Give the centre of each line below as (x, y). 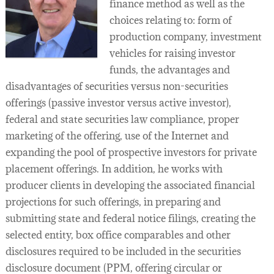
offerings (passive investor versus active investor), (118, 103)
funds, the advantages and (169, 70)
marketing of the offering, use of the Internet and (117, 136)
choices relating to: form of (170, 20)
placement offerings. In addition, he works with (114, 169)
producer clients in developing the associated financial (130, 185)
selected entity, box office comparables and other (118, 235)
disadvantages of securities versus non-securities (117, 86)
